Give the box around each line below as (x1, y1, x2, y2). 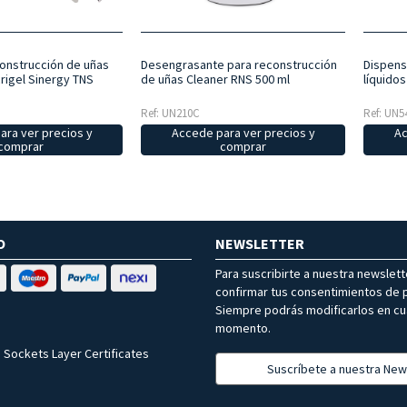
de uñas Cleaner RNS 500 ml (140, 70, 290, 87)
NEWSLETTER (215, 233, 304, 253)
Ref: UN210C (140, 104, 200, 121)
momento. (215, 319, 271, 336)
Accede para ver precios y (171, 124, 315, 141)
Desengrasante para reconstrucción (140, 55, 337, 73)
